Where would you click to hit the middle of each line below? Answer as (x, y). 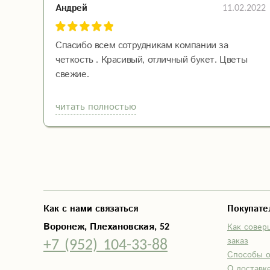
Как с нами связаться (91, 209)
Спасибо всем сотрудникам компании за (142, 46)
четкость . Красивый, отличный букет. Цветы (152, 60)
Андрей (71, 8)
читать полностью (96, 107)
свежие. (72, 74)
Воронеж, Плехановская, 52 (106, 227)
